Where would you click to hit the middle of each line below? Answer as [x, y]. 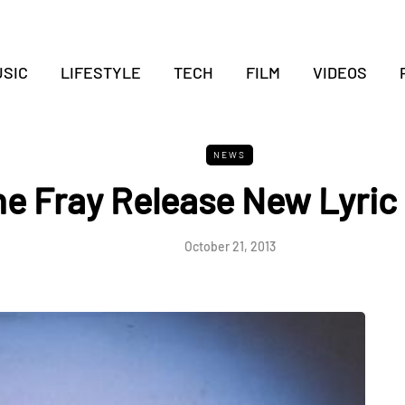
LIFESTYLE [100, 72]
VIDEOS [339, 72]
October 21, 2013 [230, 246]
